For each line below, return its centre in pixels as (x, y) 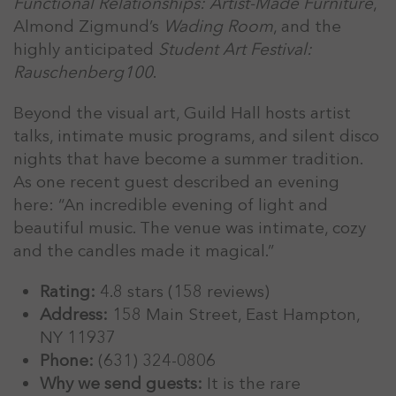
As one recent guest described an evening (176, 182)
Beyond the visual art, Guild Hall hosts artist (182, 113)
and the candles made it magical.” (144, 251)
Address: (74, 314)
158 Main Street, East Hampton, (234, 314)
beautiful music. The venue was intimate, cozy (190, 228)
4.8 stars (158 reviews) (183, 291)
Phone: (67, 360)
